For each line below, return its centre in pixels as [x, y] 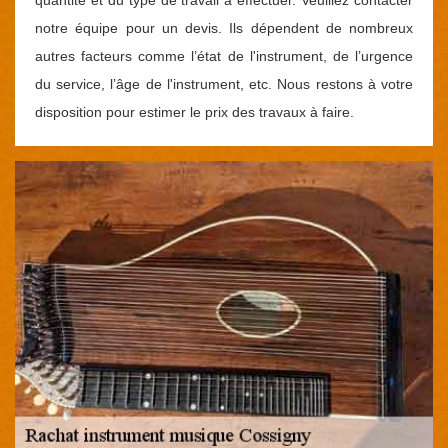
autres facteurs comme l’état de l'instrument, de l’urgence [224, 55]
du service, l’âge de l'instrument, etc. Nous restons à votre [224, 83]
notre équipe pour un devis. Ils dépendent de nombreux [224, 27]
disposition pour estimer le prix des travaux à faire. [194, 111]
